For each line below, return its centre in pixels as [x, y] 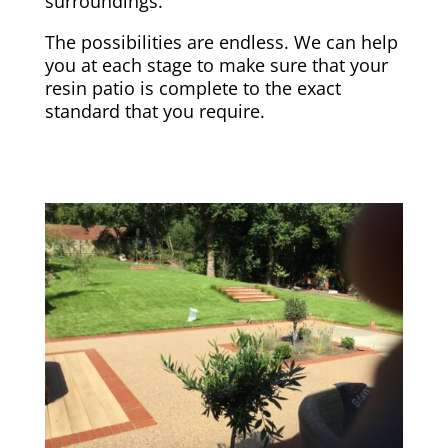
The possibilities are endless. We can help [221, 41]
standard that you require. [154, 110]
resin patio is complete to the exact [192, 87]
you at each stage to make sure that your [216, 64]
